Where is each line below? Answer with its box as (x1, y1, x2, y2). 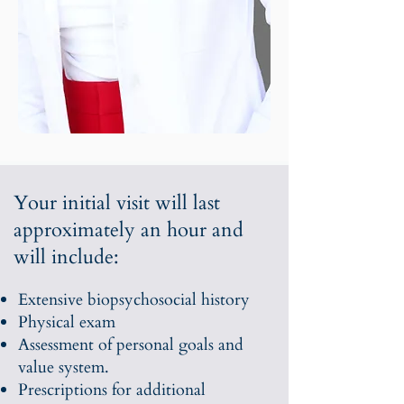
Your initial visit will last (14, 189, 220, 216)
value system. (18, 356, 114, 379)
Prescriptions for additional (18, 379, 206, 401)
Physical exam (18, 311, 120, 334)
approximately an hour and (14, 216, 243, 243)
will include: (14, 243, 119, 271)
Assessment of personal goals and (18, 334, 243, 356)
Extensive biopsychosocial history (18, 289, 250, 311)
